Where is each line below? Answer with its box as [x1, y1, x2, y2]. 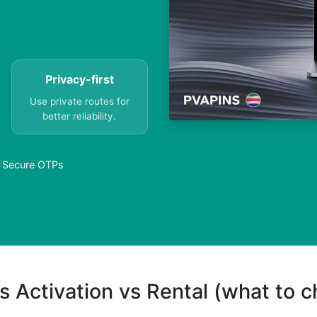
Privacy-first [45, 72, 114, 87]
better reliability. [42, 110, 117, 122]
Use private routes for [29, 96, 129, 108]
